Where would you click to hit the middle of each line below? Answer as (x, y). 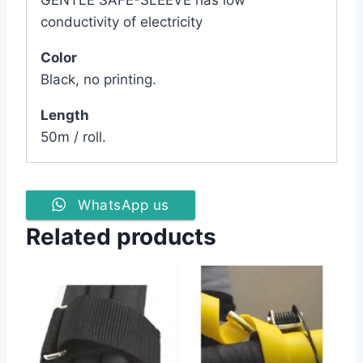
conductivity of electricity (122, 21)
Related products (121, 236)
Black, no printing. (98, 79)
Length (65, 115)
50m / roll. (73, 137)
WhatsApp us (124, 205)
